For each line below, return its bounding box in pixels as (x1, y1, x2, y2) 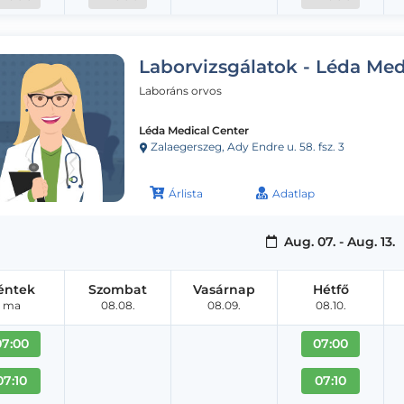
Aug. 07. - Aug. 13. (280, 233, 395, 250)
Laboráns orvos (139, 83, 222, 97)
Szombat (88, 280, 147, 298)
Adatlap (272, 186, 315, 200)
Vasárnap (193, 280, 255, 298)
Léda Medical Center (139, 123, 249, 137)
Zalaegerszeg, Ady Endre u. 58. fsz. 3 (148, 139, 344, 153)
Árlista (169, 186, 203, 200)
